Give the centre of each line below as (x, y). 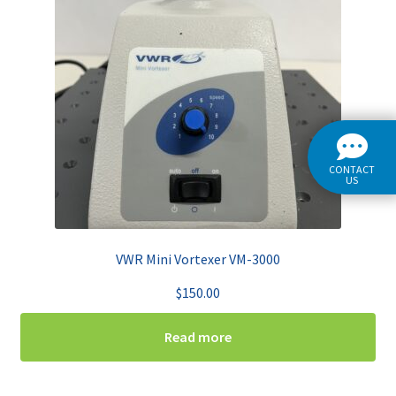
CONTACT (352, 169)
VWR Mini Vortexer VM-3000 (198, 259)
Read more (198, 337)
